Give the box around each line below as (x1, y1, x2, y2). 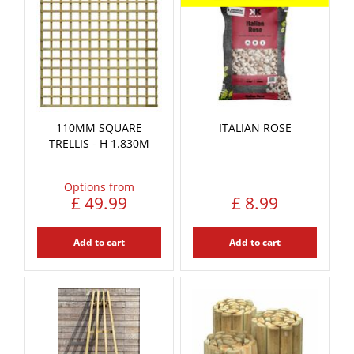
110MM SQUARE (56, 119, 142, 135)
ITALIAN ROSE (218, 119, 292, 135)
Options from (64, 179, 134, 194)
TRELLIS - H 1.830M (49, 135, 149, 151)
